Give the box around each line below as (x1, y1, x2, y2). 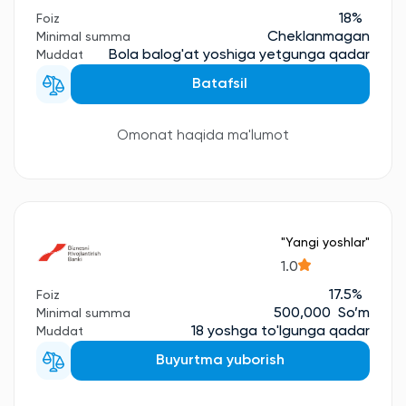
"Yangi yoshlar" (281, 236, 370, 249)
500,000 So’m (274, 306, 370, 322)
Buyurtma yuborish (155, 353, 285, 369)
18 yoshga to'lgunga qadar (191, 324, 370, 340)
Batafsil (192, 77, 248, 92)
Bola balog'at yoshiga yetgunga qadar (109, 48, 370, 63)
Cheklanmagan (267, 30, 370, 45)
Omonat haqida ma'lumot (117, 129, 289, 144)
